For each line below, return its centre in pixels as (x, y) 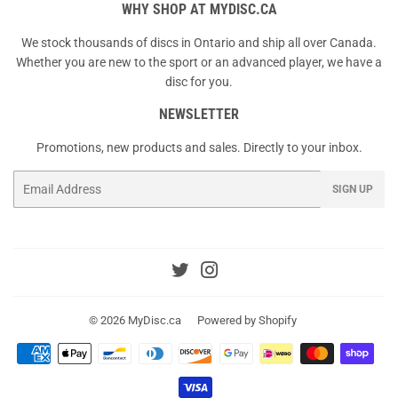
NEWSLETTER (199, 114)
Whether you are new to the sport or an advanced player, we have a (199, 62)
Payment (224, 353)
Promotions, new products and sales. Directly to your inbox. (199, 147)
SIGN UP (353, 189)
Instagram (247, 272)
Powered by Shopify (247, 321)
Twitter (208, 272)
